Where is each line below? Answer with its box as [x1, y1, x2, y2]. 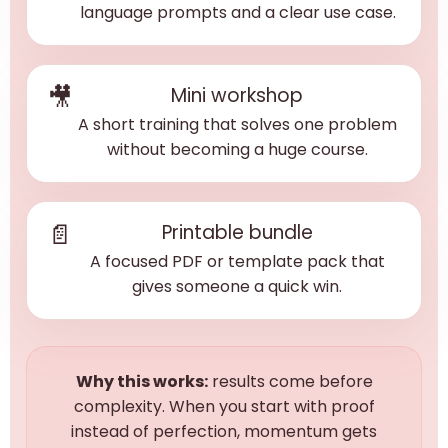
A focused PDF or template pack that [89, 250, 385, 273]
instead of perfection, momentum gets [71, 420, 377, 443]
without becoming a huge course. [106, 138, 368, 161]
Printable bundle [161, 219, 313, 246]
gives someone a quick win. [132, 275, 342, 298]
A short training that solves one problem [77, 113, 397, 136]
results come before [207, 370, 373, 393]
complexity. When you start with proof [73, 395, 375, 418]
